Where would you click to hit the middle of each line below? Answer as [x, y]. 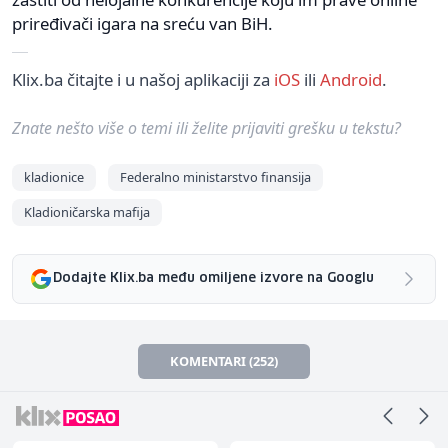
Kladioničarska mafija [87, 211]
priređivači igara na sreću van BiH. [142, 23]
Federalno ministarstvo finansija [215, 176]
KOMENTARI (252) [224, 360]
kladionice [54, 176]
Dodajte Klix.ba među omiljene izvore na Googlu [213, 279]
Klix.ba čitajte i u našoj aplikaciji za [143, 79]
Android [351, 79]
